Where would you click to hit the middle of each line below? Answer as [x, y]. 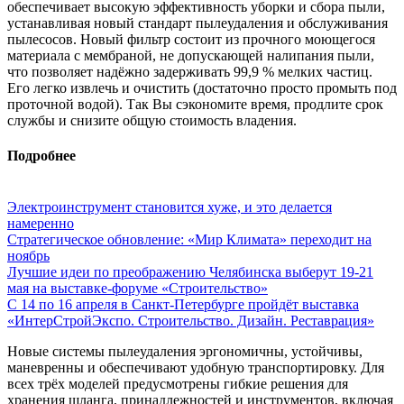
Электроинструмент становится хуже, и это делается [170, 207]
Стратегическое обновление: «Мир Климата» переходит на [189, 240]
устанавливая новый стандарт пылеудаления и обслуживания [197, 23]
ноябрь [28, 256]
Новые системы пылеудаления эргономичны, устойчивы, [185, 352]
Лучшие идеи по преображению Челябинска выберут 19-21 [190, 272]
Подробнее [41, 156]
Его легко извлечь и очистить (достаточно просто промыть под [202, 87]
